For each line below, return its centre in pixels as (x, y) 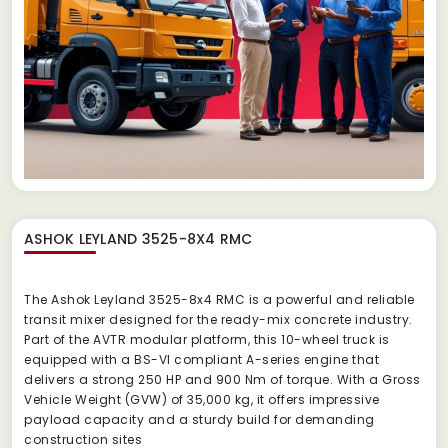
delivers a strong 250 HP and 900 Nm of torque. (178, 379)
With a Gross (378, 379)
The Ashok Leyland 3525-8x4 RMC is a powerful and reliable (219, 299)
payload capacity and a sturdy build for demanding (199, 419)
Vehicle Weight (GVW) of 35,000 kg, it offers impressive (202, 399)
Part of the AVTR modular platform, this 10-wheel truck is (207, 339)
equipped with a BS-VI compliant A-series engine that (201, 359)
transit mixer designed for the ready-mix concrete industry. (218, 319)
